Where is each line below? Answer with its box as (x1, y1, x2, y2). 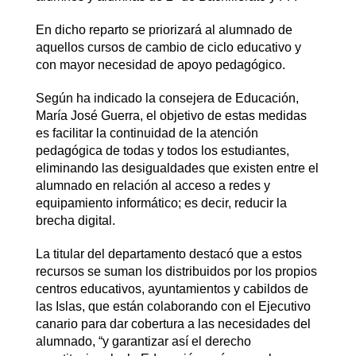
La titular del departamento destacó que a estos (35, 246, 302, 261)
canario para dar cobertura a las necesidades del (35, 316, 311, 331)
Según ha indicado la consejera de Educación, (35, 91, 299, 105)
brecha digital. (35, 213, 115, 227)
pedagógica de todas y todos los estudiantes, (35, 143, 289, 157)
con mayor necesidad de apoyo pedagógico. (35, 57, 285, 72)
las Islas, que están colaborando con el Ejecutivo (35, 299, 311, 313)
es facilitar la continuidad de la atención (35, 126, 258, 140)
